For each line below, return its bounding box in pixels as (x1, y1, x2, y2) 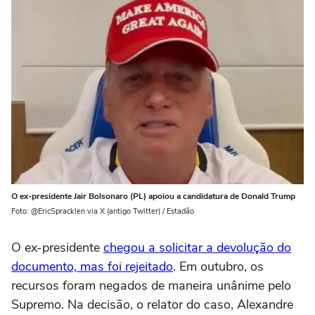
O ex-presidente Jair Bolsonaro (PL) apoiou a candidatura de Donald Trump (11, 191, 295, 202)
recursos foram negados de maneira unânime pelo (11, 277, 291, 295)
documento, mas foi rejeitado (11, 258, 173, 276)
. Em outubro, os (173, 258, 264, 276)
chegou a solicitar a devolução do (103, 239, 291, 257)
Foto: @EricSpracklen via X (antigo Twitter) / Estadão (11, 206, 194, 217)
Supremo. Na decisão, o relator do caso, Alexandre (11, 296, 293, 314)
